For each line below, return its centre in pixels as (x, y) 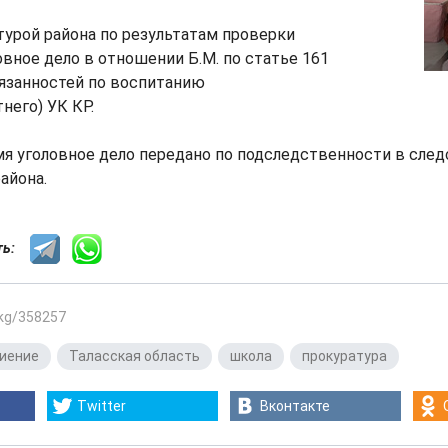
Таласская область (134, 356)
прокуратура (344, 356)
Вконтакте (295, 406)
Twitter (101, 406)
